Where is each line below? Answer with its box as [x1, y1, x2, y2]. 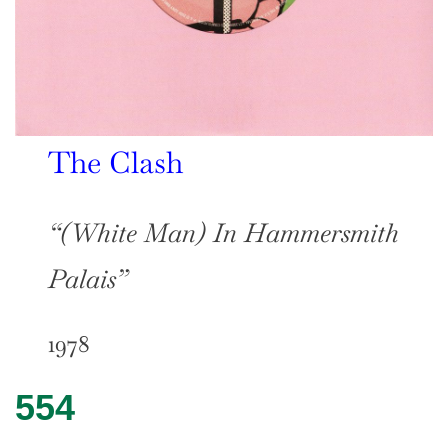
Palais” [48, 261, 128, 296]
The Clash [48, 142, 184, 182]
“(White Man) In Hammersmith [48, 215, 400, 250]
